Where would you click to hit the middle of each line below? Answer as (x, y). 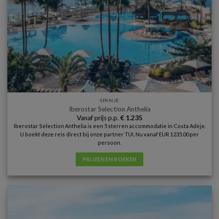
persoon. (109, 143)
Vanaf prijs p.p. (98, 118)
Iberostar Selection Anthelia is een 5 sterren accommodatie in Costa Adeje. (109, 126)
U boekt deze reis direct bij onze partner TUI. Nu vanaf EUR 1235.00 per (109, 134)
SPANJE (109, 100)
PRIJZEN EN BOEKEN (109, 159)
